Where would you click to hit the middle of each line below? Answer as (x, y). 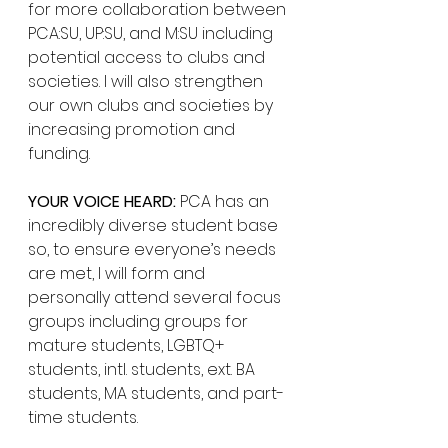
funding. (59, 153)
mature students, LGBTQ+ (128, 345)
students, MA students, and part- (156, 393)
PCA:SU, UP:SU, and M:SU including (152, 33)
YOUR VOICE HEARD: (102, 201)
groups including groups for (140, 321)
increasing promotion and (133, 129)
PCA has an (224, 201)
